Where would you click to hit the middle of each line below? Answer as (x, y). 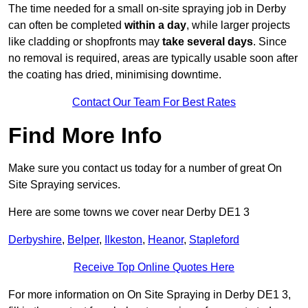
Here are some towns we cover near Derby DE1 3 (129, 212)
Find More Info (85, 136)
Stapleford (214, 240)
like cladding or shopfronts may (85, 42)
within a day (155, 25)
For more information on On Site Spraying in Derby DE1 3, (150, 295)
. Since (270, 42)
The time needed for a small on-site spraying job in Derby (147, 9)
